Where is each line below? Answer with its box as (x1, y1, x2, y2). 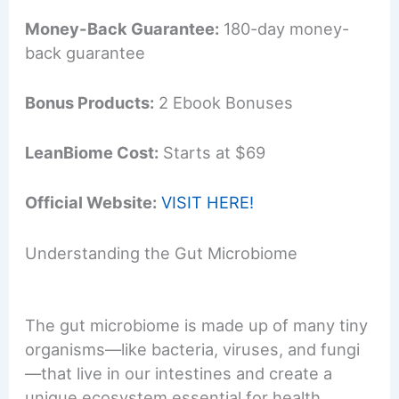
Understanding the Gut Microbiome (25, 242, 298, 263)
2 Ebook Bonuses (154, 92, 294, 112)
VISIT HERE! (161, 192, 255, 213)
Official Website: (25, 192, 158, 213)
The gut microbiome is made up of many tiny (25, 314, 369, 335)
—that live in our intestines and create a (25, 362, 333, 383)
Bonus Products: (25, 92, 155, 112)
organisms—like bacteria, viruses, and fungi (25, 338, 361, 359)
